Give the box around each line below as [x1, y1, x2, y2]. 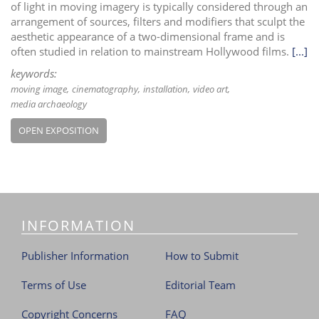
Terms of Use [21, 278, 86, 293]
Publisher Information [21, 249, 129, 263]
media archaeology [11, 97, 87, 110]
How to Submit [164, 249, 239, 263]
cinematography [72, 82, 138, 95]
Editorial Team [164, 278, 236, 293]
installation [143, 82, 188, 95]
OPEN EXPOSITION [19, 123, 99, 137]
